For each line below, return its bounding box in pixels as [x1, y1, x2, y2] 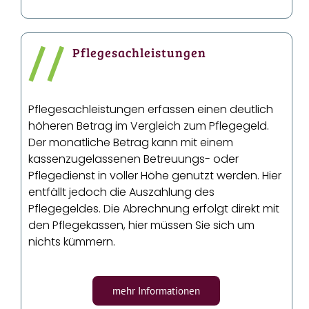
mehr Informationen [112, 284, 201, 298]
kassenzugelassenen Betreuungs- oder [28, 151, 239, 168]
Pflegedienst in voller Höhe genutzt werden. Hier [28, 168, 281, 184]
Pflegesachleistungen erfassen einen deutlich [28, 101, 273, 118]
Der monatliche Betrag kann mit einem [28, 134, 233, 151]
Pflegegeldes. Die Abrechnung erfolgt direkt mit [28, 201, 279, 217]
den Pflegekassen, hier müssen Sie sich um [28, 217, 255, 234]
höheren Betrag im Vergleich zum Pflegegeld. [28, 118, 269, 134]
